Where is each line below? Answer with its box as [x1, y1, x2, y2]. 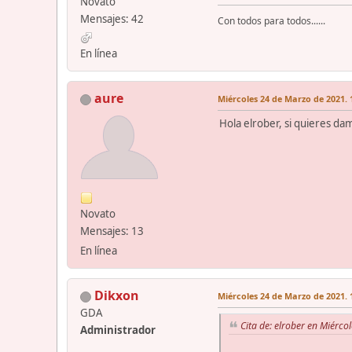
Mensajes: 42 [80, 12, 144, 27]
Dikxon [94, 287, 139, 305]
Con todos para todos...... [218, 14, 325, 28]
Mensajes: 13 [80, 224, 144, 239]
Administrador [80, 323, 156, 338]
